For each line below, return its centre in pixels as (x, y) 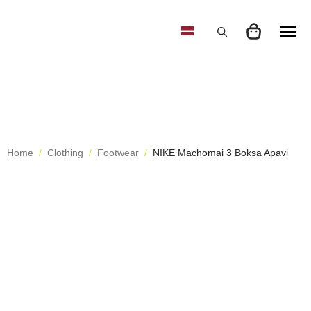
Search (219, 55)
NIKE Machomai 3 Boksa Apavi (220, 153)
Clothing (65, 153)
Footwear (118, 153)
